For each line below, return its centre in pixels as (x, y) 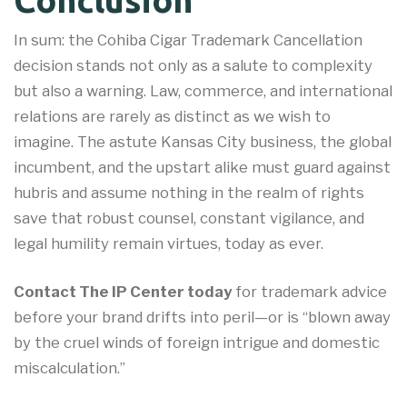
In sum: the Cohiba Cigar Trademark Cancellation (188, 40)
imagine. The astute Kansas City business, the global (203, 142)
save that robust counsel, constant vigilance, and (189, 218)
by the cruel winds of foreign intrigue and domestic (197, 342)
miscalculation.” (69, 367)
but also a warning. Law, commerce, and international (203, 91)
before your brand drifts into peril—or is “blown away (202, 317)
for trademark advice (309, 291)
